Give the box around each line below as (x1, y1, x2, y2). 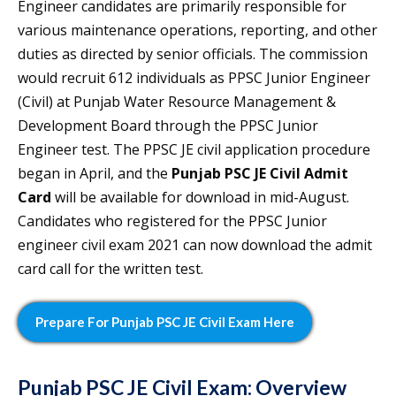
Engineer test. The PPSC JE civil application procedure (18, 140, 370, 160)
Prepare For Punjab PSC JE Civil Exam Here (35, 314, 294, 331)
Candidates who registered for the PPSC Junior (18, 211, 327, 232)
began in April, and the (18, 164, 171, 184)
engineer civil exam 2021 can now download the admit (18, 235, 372, 255)
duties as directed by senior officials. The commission (18, 44, 368, 65)
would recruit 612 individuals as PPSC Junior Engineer (18, 68, 370, 88)
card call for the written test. (18, 259, 207, 279)
